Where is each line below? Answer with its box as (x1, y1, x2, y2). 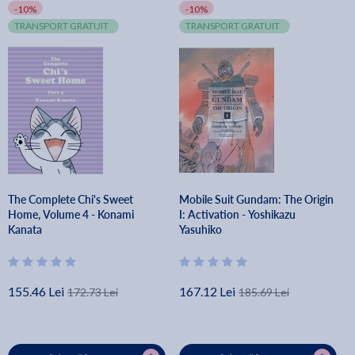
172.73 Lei (67, 285, 118, 299)
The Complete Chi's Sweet (8, 192, 133, 207)
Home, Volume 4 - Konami (8, 207, 134, 222)
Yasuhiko (179, 222, 223, 237)
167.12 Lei (179, 284, 236, 299)
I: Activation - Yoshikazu (179, 207, 296, 222)
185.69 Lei (239, 285, 290, 299)
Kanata (8, 222, 42, 237)
